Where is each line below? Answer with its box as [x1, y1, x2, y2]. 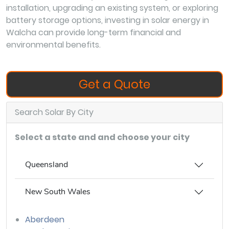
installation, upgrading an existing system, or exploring [6, 2, 218, 14]
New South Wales [25, 186, 90, 198]
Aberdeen [25, 213, 64, 225]
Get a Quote [79, 76, 150, 93]
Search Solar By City [15, 106, 94, 118]
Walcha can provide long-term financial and [6, 26, 181, 38]
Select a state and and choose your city [15, 131, 190, 143]
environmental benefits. [6, 38, 101, 51]
